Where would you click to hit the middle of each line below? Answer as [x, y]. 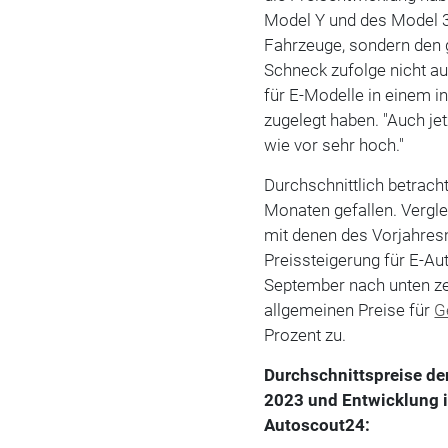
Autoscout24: [317, 424]
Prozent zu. [305, 334]
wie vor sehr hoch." [334, 144]
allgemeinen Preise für [349, 309]
